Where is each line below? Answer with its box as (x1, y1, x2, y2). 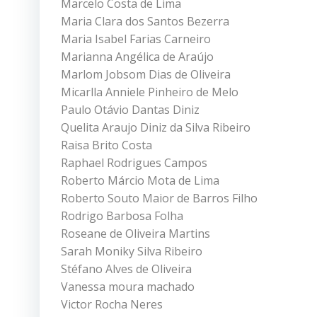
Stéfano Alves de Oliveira (61, 260, 192, 277)
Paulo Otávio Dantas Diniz (61, 101, 200, 117)
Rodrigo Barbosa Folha (61, 207, 183, 224)
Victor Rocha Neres (61, 296, 163, 312)
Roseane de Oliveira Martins (61, 225, 210, 241)
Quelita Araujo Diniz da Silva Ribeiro (61, 119, 250, 135)
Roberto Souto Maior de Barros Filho (61, 190, 258, 206)
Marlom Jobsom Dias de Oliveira (61, 66, 231, 82)
